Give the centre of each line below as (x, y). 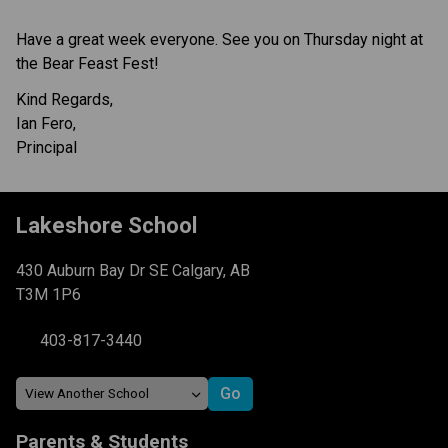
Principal (46, 147)
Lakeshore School (106, 225)
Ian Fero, (46, 123)
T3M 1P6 (48, 294)
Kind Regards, (64, 99)
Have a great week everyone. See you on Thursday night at (219, 39)
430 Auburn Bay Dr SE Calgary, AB (133, 270)
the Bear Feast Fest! (87, 63)
